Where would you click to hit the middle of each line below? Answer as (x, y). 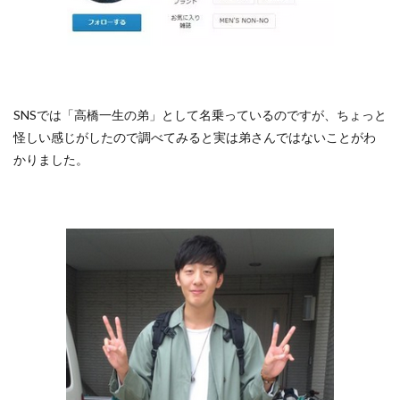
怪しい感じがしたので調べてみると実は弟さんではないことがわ (195, 137)
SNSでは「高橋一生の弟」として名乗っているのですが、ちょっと (200, 115)
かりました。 (51, 160)
